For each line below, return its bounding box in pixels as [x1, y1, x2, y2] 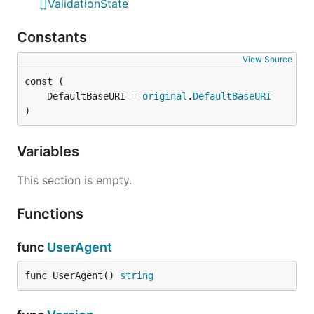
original [142, 90, 187, 102]
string [120, 270, 153, 281]
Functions [17, 205, 87, 222]
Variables [17, 143, 83, 160]
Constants [17, 29, 90, 46]
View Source [243, 54, 292, 64]
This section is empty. [17, 173, 132, 187]
